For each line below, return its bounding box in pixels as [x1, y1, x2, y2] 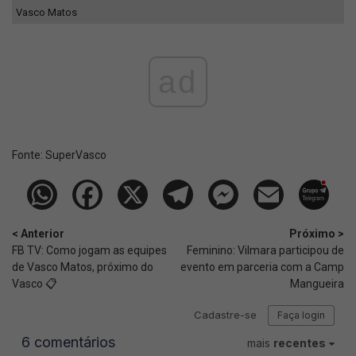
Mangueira [290, 277, 344, 291]
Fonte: [12, 149, 45, 162]
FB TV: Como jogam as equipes [12, 244, 167, 257]
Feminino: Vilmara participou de [187, 244, 344, 257]
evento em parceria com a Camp [180, 261, 344, 274]
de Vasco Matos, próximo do [12, 261, 153, 274]
